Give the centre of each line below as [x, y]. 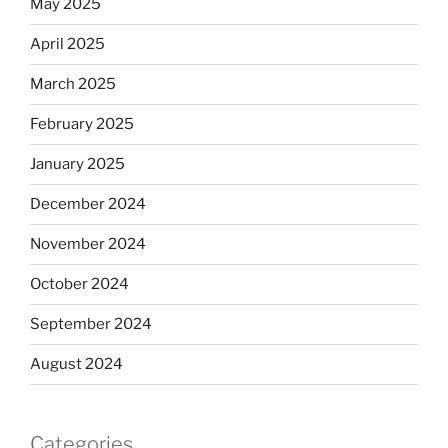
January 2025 [77, 164]
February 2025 [82, 124]
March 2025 [73, 84]
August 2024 [76, 364]
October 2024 [79, 284]
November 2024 [88, 244]
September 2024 [91, 324]
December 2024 [88, 204]
